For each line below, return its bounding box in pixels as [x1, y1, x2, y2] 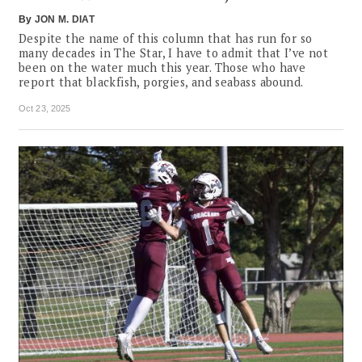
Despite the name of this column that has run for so [19, 31, 313, 47]
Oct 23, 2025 [19, 103, 71, 114]
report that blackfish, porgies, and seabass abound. [19, 74, 304, 90]
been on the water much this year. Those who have [19, 60, 306, 76]
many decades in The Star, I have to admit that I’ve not [19, 45, 328, 61]
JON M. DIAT [34, 14, 95, 26]
